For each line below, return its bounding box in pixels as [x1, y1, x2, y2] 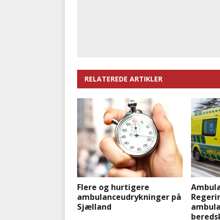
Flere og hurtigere [77, 182, 149, 193]
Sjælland [77, 201, 111, 213]
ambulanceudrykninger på [77, 192, 181, 203]
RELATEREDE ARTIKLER [84, 74, 163, 84]
